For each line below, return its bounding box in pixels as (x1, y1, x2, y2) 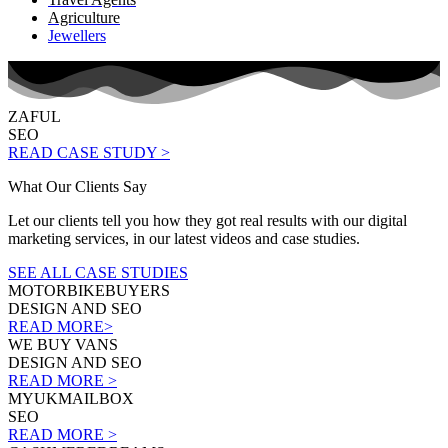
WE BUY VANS (8, 335, 118, 353)
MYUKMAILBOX (8, 389, 134, 407)
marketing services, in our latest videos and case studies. (8, 229, 360, 247)
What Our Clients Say (8, 177, 147, 195)
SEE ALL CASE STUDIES (8, 263, 188, 281)
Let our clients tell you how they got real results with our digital (8, 211, 407, 229)
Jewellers (48, 26, 106, 44)
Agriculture (48, 8, 120, 26)
